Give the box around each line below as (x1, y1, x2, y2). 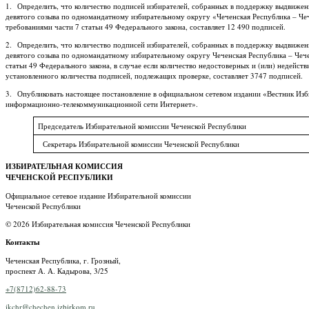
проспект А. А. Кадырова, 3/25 (6, 265, 108, 276)
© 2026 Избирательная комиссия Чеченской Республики (6, 218, 190, 229)
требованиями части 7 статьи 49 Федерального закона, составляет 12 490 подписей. (6, 21, 286, 32)
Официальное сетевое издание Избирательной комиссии (6, 190, 191, 201)
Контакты (6, 236, 40, 248)
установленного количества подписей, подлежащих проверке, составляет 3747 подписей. (6, 70, 303, 81)
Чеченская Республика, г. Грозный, (6, 255, 121, 266)
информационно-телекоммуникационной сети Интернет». (6, 98, 198, 109)
